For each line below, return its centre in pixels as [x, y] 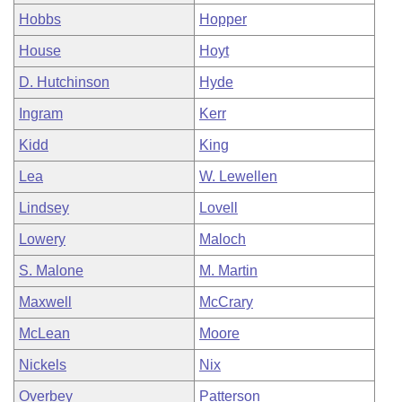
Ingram [41, 114]
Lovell [218, 208]
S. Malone [51, 271]
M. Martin [228, 271]
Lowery [42, 239]
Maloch [223, 239]
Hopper [223, 19]
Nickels [43, 365]
